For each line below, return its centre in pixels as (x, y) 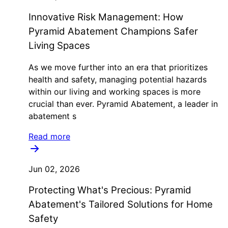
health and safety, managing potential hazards (118, 79)
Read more (49, 136)
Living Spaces (59, 46)
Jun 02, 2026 (54, 169)
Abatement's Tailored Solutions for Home (121, 204)
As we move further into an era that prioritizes (118, 67)
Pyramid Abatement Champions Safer (113, 31)
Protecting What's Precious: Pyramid (110, 190)
